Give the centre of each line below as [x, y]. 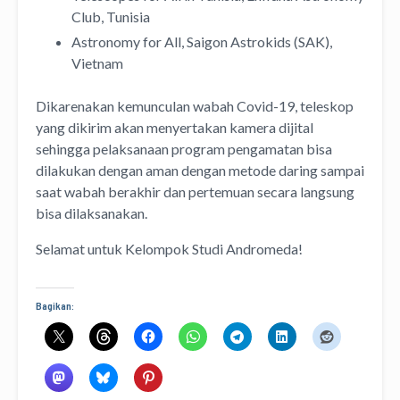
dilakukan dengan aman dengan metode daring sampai [200, 170]
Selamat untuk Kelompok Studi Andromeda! [169, 248]
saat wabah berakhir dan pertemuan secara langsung [195, 191]
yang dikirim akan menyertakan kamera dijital [175, 127]
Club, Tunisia [111, 16]
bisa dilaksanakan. [92, 212]
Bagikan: [55, 305]
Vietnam [97, 62]
